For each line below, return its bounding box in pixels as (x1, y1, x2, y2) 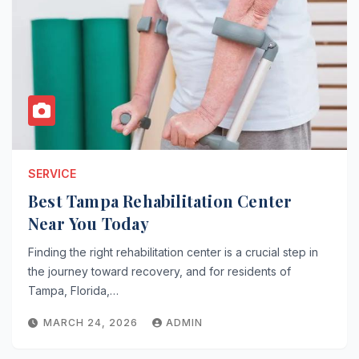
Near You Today (28, 212, 149, 234)
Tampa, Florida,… (28, 284, 119, 297)
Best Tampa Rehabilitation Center (28, 190, 292, 212)
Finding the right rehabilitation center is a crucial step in (28, 245, 318, 259)
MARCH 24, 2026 (43, 317, 141, 329)
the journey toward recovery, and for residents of (28, 264, 291, 278)
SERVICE (28, 167, 76, 180)
